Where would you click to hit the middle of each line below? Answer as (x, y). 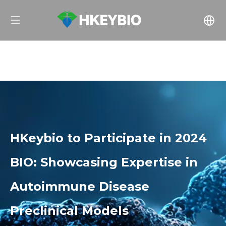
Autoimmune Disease (80, 186)
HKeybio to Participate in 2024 (108, 138)
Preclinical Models (69, 211)
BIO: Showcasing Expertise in (104, 162)
